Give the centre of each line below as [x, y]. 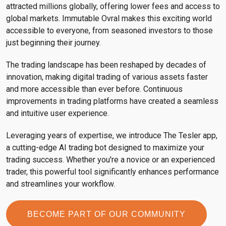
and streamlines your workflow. [61, 184]
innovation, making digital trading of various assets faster [107, 77]
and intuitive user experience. [58, 113]
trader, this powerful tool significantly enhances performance [112, 172]
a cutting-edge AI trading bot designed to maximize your [105, 147]
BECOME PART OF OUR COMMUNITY [106, 214]
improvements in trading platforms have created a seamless [112, 101]
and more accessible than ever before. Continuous [94, 89]
